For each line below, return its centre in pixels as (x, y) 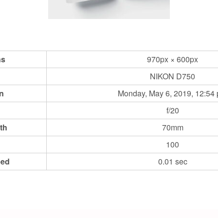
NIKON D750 (173, 76)
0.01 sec (173, 161)
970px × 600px (173, 59)
